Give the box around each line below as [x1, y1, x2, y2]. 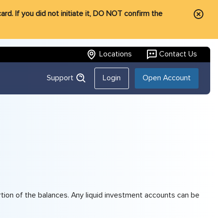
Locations [99, 49, 132, 59]
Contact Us [159, 49, 197, 59]
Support [47, 73, 76, 83]
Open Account [143, 73, 191, 83]
